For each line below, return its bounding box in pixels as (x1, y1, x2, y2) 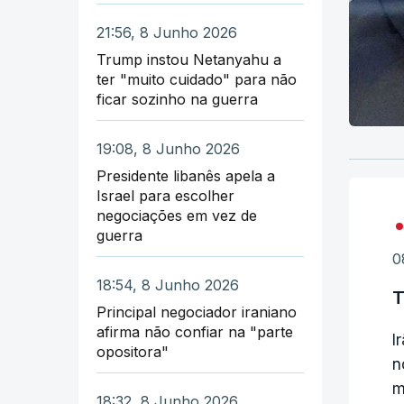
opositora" (96, 342, 169, 361)
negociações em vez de (96, 206, 257, 225)
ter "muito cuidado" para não (96, 69, 297, 88)
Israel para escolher (96, 186, 234, 205)
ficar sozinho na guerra (96, 89, 258, 108)
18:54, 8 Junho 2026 (96, 275, 239, 294)
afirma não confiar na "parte (96, 322, 293, 341)
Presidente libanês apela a (96, 166, 275, 185)
